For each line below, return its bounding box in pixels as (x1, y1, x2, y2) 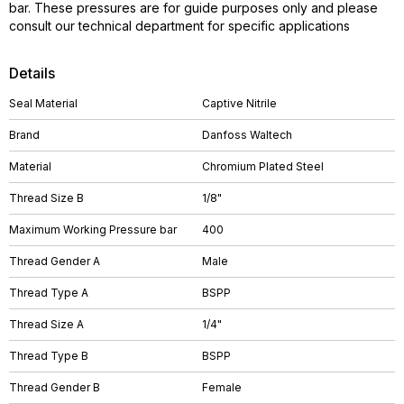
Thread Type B (9, 349, 88, 363)
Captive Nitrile (202, 96, 277, 110)
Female (202, 381, 242, 394)
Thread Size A (9, 317, 84, 331)
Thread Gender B (9, 381, 100, 394)
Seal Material (9, 96, 78, 110)
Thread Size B (9, 191, 84, 205)
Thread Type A (9, 286, 88, 299)
